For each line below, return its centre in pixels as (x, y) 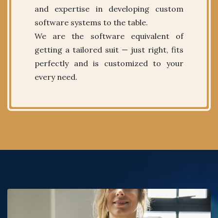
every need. (56, 77)
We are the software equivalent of (109, 36)
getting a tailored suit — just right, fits (109, 50)
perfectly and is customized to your (109, 64)
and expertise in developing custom (109, 9)
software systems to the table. (91, 23)
